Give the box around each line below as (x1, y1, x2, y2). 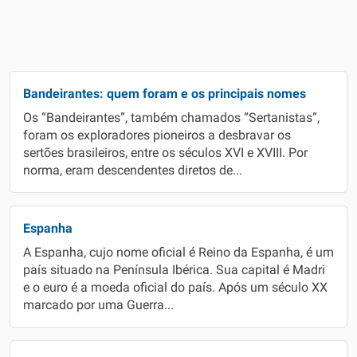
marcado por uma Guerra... (23, 298, 174, 312)
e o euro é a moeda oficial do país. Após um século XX (23, 280, 328, 295)
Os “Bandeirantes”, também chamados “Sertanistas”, (23, 111, 320, 125)
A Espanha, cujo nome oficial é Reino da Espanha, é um (23, 245, 334, 260)
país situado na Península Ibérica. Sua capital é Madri (23, 263, 325, 277)
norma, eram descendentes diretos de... (23, 163, 242, 178)
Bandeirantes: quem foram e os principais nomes (23, 86, 306, 101)
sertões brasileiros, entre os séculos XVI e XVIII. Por (23, 146, 308, 160)
